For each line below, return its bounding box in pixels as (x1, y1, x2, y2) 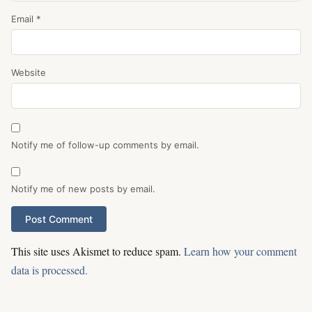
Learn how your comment (184, 244, 297, 259)
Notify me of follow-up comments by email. (11, 139, 199, 151)
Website (11, 67, 46, 79)
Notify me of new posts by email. (11, 183, 155, 195)
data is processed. (11, 263, 88, 278)
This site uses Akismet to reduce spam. (11, 244, 184, 259)
